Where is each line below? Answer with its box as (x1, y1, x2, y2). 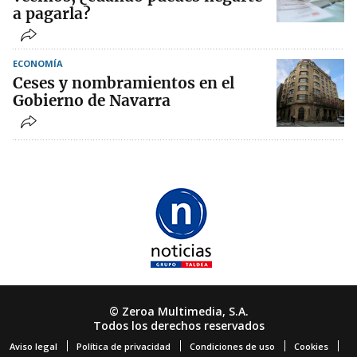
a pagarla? (13, 4, 91, 24)
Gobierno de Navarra (13, 91, 171, 111)
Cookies (294, 340, 328, 353)
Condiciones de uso (190, 340, 275, 353)
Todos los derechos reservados (92, 318, 265, 334)
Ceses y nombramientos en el (13, 73, 234, 93)
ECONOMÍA (13, 57, 63, 70)
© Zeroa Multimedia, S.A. (108, 304, 249, 320)
